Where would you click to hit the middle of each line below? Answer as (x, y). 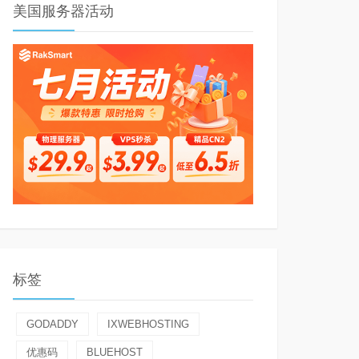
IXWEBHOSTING (148, 324)
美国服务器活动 (63, 11)
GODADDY (52, 324)
